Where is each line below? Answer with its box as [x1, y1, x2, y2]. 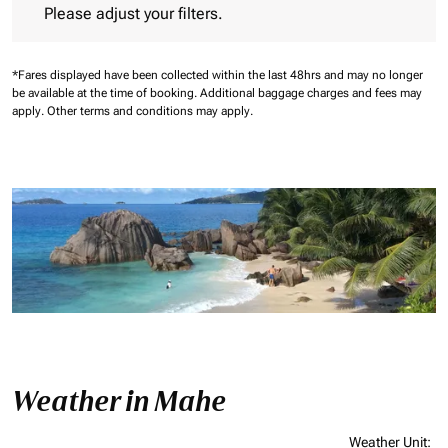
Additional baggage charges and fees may [200, 86, 422, 101]
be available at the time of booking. [12, 86, 200, 101]
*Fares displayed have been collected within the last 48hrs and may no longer [12, 68, 423, 83]
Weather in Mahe [12, 384, 226, 420]
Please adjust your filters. [44, 4, 223, 24]
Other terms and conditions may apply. [47, 104, 253, 119]
